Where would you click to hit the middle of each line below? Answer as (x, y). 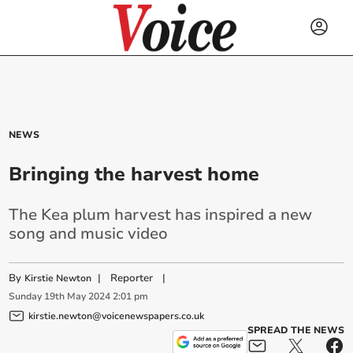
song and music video (89, 234)
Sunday (26, 297)
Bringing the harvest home (134, 174)
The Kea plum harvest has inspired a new (161, 215)
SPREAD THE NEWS (295, 330)
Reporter (132, 278)
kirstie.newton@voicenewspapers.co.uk (117, 316)
